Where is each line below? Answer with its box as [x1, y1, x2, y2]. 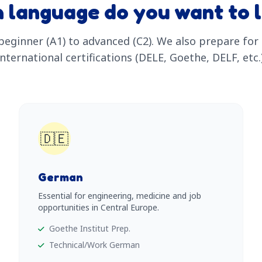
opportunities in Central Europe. [38, 202, 159, 213]
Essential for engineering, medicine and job [38, 190, 201, 201]
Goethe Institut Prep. [49, 223, 130, 234]
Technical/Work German [49, 239, 140, 250]
